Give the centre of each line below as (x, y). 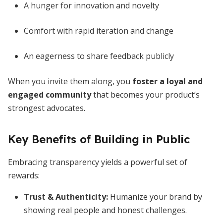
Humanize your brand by (155, 197)
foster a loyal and (167, 81)
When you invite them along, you (70, 81)
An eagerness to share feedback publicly (99, 56)
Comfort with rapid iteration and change (99, 31)
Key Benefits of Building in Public (99, 139)
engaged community (50, 95)
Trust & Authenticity (65, 197)
